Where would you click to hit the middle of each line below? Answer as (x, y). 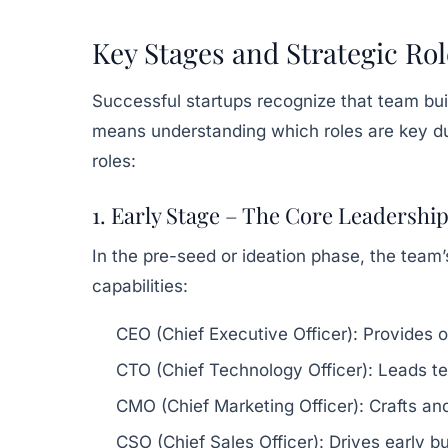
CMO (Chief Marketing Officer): (240, 405)
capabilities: (140, 285)
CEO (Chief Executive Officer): (237, 333)
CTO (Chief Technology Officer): (244, 369)
